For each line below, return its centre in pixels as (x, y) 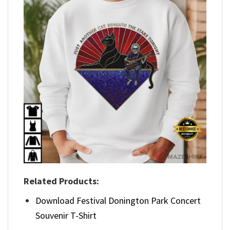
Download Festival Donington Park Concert (118, 200)
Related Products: (61, 181)
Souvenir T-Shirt (66, 215)
